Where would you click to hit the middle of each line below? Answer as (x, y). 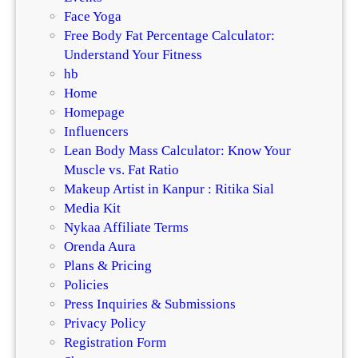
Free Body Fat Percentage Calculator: (169, 36)
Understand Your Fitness (133, 55)
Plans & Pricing (108, 266)
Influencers (96, 132)
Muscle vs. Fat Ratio (121, 170)
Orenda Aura (100, 247)
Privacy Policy (105, 324)
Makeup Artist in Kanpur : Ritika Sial (169, 189)
